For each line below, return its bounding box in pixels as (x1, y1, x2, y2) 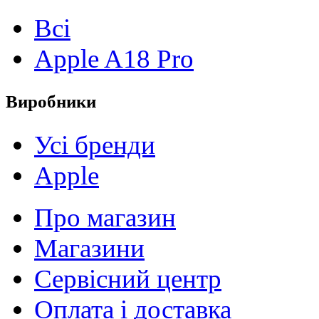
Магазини (34, 233, 145, 263)
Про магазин (34, 202, 176, 232)
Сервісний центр (34, 263, 221, 293)
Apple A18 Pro (34, 43, 194, 73)
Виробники (6, 91, 96, 111)
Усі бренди (34, 130, 155, 159)
